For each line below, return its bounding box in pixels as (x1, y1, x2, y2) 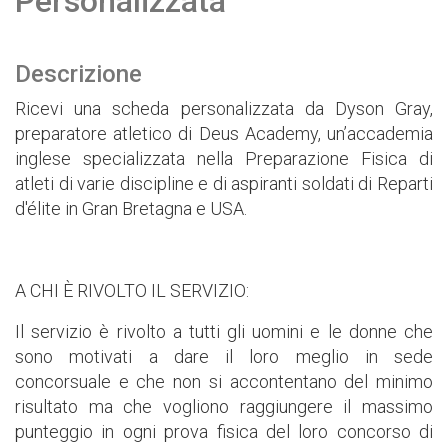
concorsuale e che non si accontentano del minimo (15, 371, 433, 392)
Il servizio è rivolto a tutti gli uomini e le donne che (15, 321, 433, 342)
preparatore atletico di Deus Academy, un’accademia (15, 123, 433, 144)
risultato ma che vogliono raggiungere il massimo (15, 396, 433, 417)
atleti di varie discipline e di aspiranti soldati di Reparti (15, 173, 433, 194)
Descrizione (15, 60, 142, 88)
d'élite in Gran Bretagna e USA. (15, 198, 247, 219)
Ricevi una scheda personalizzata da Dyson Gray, (15, 98, 433, 119)
